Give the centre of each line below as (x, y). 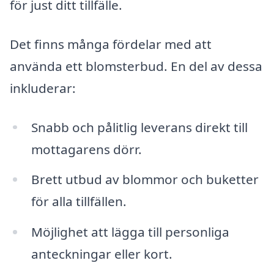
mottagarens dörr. (86, 149)
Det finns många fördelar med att (111, 44)
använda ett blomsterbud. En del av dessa (136, 66)
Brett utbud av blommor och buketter (145, 180)
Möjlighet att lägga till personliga (130, 232)
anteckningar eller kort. (102, 254)
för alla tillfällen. (79, 202)
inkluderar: (43, 88)
